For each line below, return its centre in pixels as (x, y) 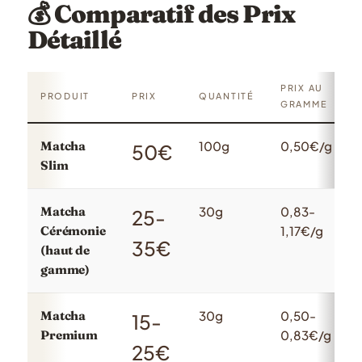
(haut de (65, 250)
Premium (69, 335)
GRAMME (304, 103)
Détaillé (74, 39)
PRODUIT (65, 95)
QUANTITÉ (227, 95)
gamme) (65, 269)
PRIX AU (302, 87)
